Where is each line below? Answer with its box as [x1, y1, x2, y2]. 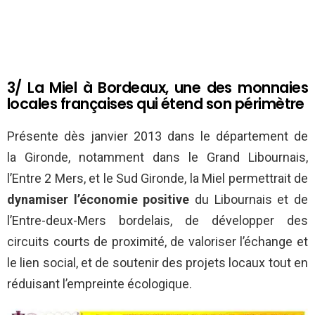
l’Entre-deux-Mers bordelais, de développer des [7, 213, 308, 229]
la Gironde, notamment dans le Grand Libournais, [7, 150, 308, 165]
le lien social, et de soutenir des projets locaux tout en [7, 255, 308, 271]
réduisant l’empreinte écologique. [7, 276, 192, 292]
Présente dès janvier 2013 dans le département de [7, 129, 308, 144]
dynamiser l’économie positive [7, 192, 190, 207]
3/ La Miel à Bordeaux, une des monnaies [7, 77, 308, 98]
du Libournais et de [189, 192, 309, 207]
